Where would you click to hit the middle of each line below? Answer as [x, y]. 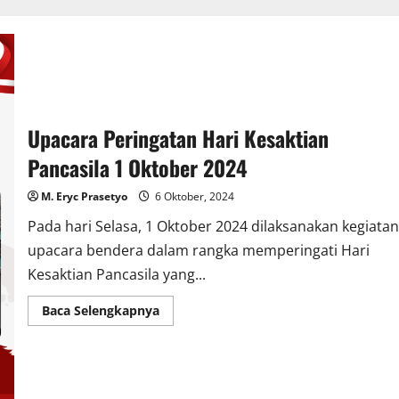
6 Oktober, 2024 [193, 196]
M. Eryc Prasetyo [84, 196]
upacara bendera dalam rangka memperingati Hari [198, 250]
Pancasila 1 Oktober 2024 [137, 167]
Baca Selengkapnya [100, 310]
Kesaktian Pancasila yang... [116, 274]
